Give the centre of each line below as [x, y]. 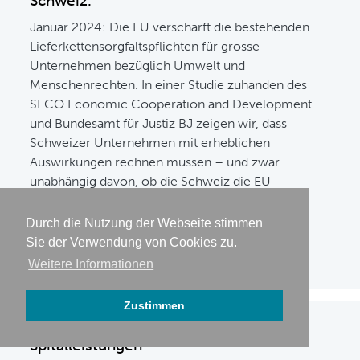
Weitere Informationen [91, 264]
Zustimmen [154, 306]
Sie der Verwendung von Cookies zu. [131, 243]
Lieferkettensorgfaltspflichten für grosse [145, 46]
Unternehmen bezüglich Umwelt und [138, 65]
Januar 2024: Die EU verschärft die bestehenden [170, 27]
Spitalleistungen [86, 345]
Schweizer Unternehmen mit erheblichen [150, 143]
